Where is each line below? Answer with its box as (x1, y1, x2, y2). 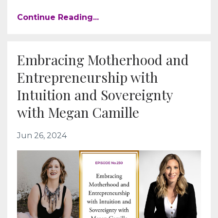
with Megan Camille (17, 103, 139, 122)
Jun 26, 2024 (17, 131, 67, 141)
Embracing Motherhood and (17, 51, 189, 69)
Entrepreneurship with (17, 68, 158, 87)
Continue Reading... (17, 13, 99, 22)
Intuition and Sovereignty (17, 86, 173, 104)
